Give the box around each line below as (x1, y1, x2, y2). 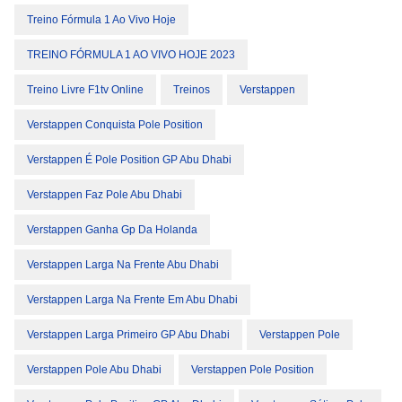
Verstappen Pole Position (191, 363, 314, 377)
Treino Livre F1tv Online (27, 83, 144, 97)
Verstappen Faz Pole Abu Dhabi (27, 188, 182, 202)
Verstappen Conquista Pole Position (27, 118, 203, 132)
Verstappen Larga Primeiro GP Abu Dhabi (27, 328, 230, 342)
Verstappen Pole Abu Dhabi (27, 363, 162, 377)
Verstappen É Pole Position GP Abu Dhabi (27, 153, 232, 167)
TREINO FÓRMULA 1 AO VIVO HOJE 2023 (27, 48, 235, 62)
